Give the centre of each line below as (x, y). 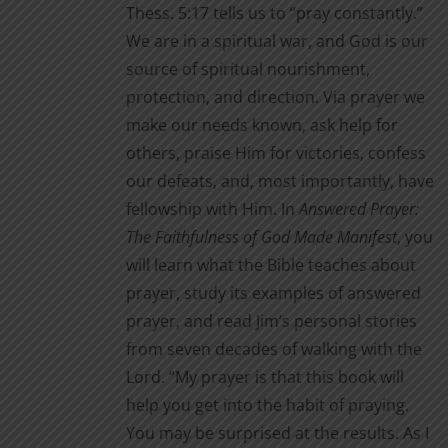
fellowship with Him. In (212, 209)
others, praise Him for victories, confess (275, 153)
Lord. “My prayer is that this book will (264, 377)
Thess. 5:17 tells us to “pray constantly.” (274, 13)
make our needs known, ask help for (261, 125)
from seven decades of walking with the (273, 349)
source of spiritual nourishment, (247, 69)
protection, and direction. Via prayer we (275, 97)
